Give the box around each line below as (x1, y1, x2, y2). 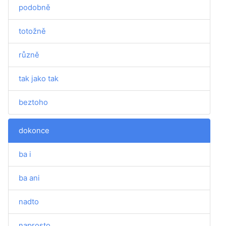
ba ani (19, 173, 40, 183)
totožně (19, 26, 46, 36)
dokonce (19, 126, 49, 135)
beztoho (19, 97, 48, 107)
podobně (19, 3, 50, 12)
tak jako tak (19, 74, 59, 83)
